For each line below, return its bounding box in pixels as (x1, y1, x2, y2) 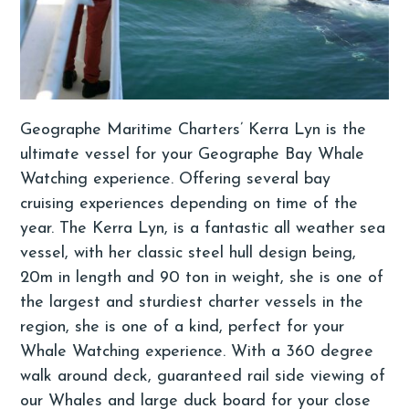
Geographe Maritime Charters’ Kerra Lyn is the (20, 121, 367, 139)
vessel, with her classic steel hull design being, (20, 244, 357, 262)
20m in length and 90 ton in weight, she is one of (20, 268, 384, 287)
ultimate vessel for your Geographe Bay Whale (20, 145, 365, 163)
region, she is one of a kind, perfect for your (20, 318, 345, 336)
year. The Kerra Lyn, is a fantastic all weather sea (20, 219, 386, 237)
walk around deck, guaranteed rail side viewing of (20, 367, 386, 385)
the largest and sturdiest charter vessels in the (20, 293, 364, 311)
